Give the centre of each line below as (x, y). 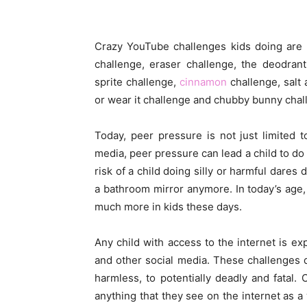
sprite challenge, (137, 82)
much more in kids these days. (168, 207)
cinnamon (203, 82)
